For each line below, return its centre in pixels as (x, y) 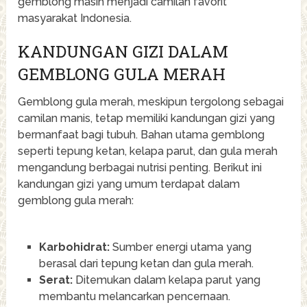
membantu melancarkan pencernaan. (134, 296)
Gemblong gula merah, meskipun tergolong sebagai (151, 101)
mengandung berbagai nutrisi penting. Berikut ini (140, 167)
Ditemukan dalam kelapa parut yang (166, 280)
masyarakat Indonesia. (75, 18)
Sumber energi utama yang (180, 247)
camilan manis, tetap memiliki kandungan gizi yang (147, 118)
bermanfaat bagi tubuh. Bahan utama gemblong (142, 134)
